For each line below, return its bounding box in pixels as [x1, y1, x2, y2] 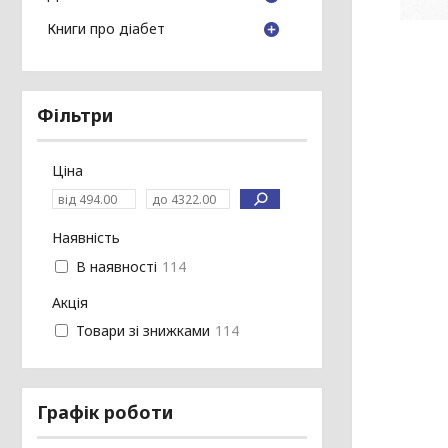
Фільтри [37, 103, 113, 128]
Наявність [52, 228, 120, 248]
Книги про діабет [47, 19, 165, 39]
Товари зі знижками [75, 320, 210, 340]
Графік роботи [37, 399, 173, 424]
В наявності [75, 256, 157, 276]
